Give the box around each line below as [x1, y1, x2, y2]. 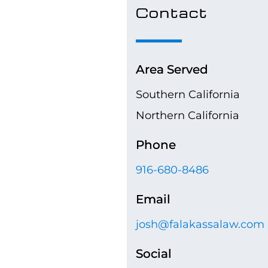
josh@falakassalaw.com [136, 218, 264, 232]
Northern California [136, 109, 239, 123]
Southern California [136, 88, 240, 102]
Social [136, 246, 172, 261]
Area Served [136, 62, 208, 77]
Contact [136, 4, 208, 22]
